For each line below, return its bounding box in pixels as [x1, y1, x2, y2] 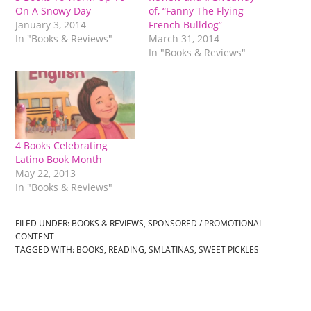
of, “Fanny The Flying [149, 4, 244, 18]
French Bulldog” [149, 18, 222, 32]
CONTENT [15, 230, 55, 243]
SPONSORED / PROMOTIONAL [148, 217, 264, 230]
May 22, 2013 [15, 167, 76, 180]
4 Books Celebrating [15, 139, 108, 153]
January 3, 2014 [15, 18, 87, 32]
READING [108, 244, 145, 256]
